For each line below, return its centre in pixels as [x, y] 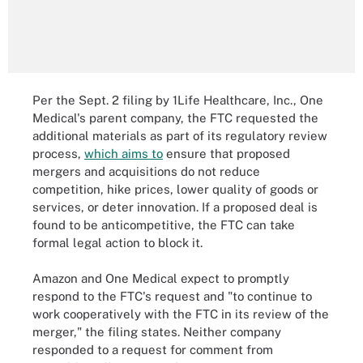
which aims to [124, 153]
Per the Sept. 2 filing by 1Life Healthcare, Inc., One [178, 100]
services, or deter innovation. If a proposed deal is [175, 207]
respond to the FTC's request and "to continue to [172, 296]
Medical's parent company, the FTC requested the [175, 117]
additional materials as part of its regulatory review [180, 135]
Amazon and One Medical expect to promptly [161, 278]
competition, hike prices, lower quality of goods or [175, 189]
